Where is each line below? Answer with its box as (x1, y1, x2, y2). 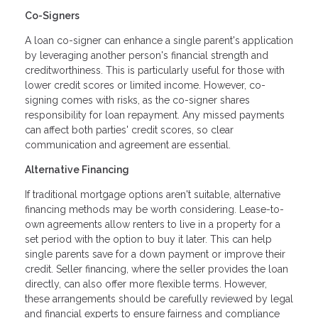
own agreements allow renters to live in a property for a (25, 219, 280, 231)
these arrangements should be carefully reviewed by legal (25, 293, 293, 305)
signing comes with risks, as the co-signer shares (25, 94, 250, 106)
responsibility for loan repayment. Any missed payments (25, 109, 285, 121)
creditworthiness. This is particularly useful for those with (25, 65, 285, 77)
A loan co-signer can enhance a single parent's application (25, 35, 293, 47)
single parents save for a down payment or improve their (25, 248, 285, 261)
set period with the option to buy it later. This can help (25, 234, 272, 246)
